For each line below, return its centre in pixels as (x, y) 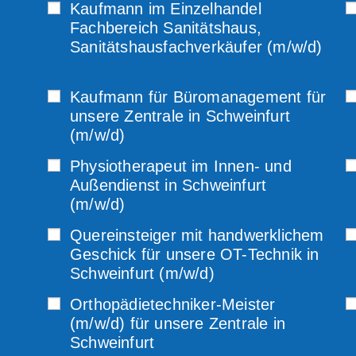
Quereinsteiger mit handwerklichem (197, 235)
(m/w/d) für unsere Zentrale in (178, 323)
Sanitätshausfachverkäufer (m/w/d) (196, 47)
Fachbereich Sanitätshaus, (166, 28)
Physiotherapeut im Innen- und (181, 166)
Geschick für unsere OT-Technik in (195, 254)
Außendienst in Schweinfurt (168, 185)
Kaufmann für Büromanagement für (198, 97)
